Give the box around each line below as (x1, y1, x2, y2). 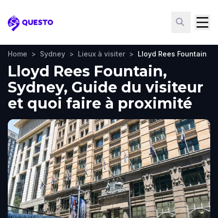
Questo (7, 23, 37, 34)
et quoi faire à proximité (8, 94, 192, 112)
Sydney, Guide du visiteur (8, 78, 203, 96)
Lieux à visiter (78, 50, 125, 58)
